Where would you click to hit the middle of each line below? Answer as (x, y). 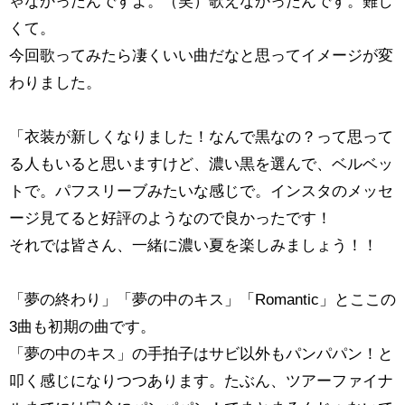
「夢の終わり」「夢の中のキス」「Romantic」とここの (202, 300)
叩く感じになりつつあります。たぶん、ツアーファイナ (201, 381)
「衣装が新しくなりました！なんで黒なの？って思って (201, 137)
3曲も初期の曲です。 (82, 327)
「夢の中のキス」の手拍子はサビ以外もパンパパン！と (201, 354)
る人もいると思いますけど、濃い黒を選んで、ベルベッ (201, 165)
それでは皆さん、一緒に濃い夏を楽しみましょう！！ (193, 246)
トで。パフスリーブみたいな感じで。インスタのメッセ (201, 192)
